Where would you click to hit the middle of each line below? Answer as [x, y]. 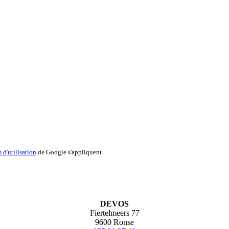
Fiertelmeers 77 [114, 213]
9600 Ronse [114, 222]
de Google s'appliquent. [70, 152]
